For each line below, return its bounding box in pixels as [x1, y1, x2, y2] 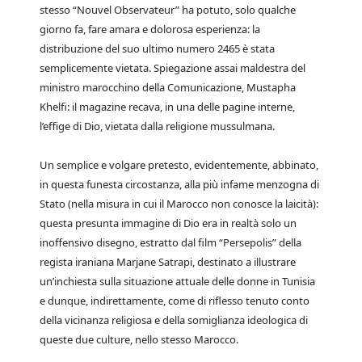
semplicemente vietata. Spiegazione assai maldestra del [40, 61, 305, 75]
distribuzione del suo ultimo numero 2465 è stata [40, 41, 275, 56]
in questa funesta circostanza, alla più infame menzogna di [40, 177, 319, 192]
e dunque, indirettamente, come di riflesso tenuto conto [40, 293, 309, 308]
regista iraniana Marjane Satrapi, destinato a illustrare [40, 255, 296, 269]
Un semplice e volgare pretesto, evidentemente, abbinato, [40, 158, 318, 172]
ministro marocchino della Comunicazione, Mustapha [40, 80, 296, 95]
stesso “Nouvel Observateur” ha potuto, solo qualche [40, 2, 296, 17]
